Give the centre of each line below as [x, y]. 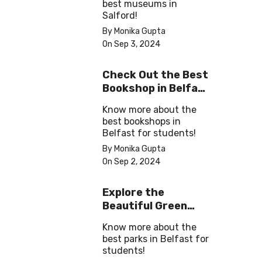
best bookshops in [142, 122]
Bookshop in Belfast [156, 89]
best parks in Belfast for [156, 239]
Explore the [133, 193]
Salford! [120, 16]
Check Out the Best [155, 75]
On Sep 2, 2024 [131, 162]
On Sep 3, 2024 [131, 44]
